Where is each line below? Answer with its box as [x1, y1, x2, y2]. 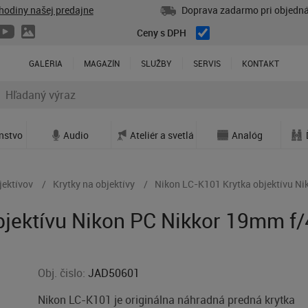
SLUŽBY [141, 58, 172, 69]
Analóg [232, 128, 263, 142]
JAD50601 [88, 265, 140, 280]
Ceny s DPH [137, 26, 186, 40]
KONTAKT [242, 58, 279, 69]
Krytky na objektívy [53, 177, 135, 190]
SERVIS [193, 58, 221, 69]
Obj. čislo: [38, 265, 89, 280]
